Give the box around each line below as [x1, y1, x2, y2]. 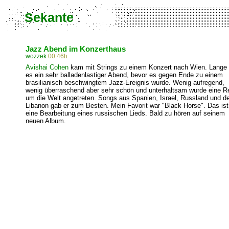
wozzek [26, 53, 47, 60]
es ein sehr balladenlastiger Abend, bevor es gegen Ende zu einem [26, 71, 223, 79]
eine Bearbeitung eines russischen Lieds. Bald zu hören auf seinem [26, 109, 225, 117]
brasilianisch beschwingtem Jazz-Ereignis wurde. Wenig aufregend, [26, 79, 224, 86]
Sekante [25, 10, 74, 25]
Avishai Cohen [26, 63, 68, 71]
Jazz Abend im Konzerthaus [26, 44, 126, 53]
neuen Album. [26, 117, 66, 125]
